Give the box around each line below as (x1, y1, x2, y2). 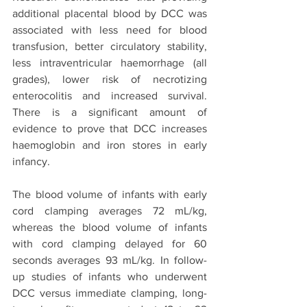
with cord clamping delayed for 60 (12, 238, 207, 249)
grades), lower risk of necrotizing (12, 73, 207, 85)
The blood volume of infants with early (12, 188, 207, 200)
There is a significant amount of (12, 106, 207, 118)
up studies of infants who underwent (12, 271, 207, 282)
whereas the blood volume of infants (12, 221, 207, 233)
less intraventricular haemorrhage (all (12, 57, 207, 69)
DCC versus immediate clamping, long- (12, 287, 207, 299)
